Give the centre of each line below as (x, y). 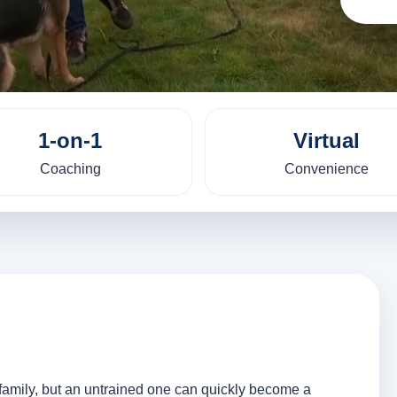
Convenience (327, 169)
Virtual (327, 141)
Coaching (70, 169)
